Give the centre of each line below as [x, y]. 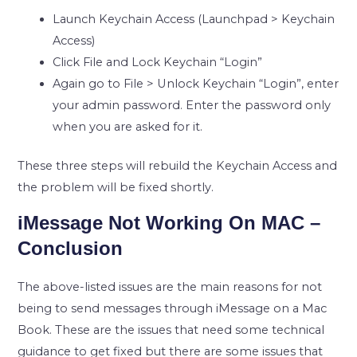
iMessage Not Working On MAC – [169, 224]
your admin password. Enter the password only [192, 106]
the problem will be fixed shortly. [116, 188]
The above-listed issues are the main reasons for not [170, 288]
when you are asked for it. [128, 128]
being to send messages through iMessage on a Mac [173, 310]
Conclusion [71, 249]
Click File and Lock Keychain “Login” [158, 63]
